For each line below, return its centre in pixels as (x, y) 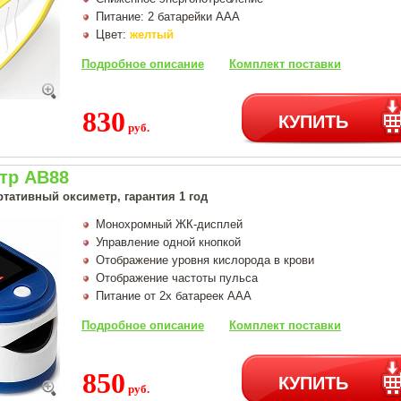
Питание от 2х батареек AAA (174, 295)
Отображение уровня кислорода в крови (205, 260)
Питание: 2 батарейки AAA (168, 16)
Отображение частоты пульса (177, 277)
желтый (152, 34)
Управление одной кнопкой (168, 242)
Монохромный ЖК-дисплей (169, 224)
